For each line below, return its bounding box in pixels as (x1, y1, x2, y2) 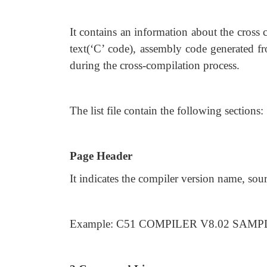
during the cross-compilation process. (70, 59, 240, 72)
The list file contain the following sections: (70, 104, 263, 117)
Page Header (70, 150, 132, 162)
